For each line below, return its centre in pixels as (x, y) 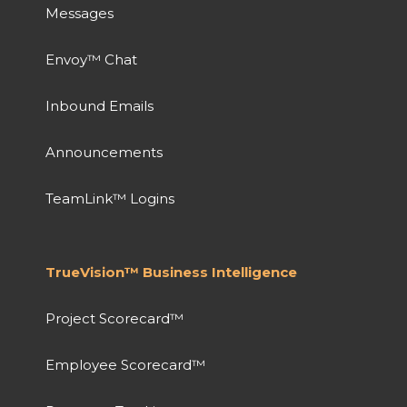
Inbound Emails (99, 105)
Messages (79, 13)
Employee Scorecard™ (125, 364)
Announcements (104, 152)
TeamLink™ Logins (110, 198)
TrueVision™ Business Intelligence (171, 272)
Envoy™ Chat (91, 59)
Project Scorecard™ (114, 318)
